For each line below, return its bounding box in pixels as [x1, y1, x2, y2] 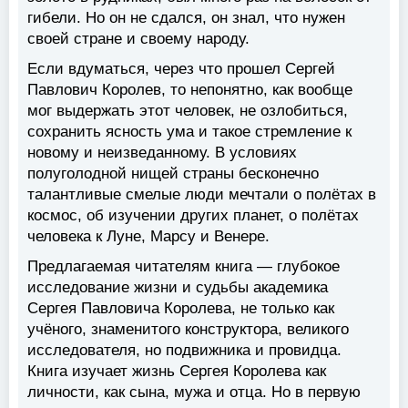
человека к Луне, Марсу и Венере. [27, 228, 270, 246]
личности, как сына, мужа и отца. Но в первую [27, 383, 361, 402]
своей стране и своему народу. [27, 30, 250, 48]
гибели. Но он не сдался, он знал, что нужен [27, 9, 345, 27]
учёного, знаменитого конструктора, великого [27, 321, 349, 339]
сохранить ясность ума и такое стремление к [27, 123, 352, 141]
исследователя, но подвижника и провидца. [27, 342, 342, 360]
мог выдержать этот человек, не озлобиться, [27, 102, 348, 120]
